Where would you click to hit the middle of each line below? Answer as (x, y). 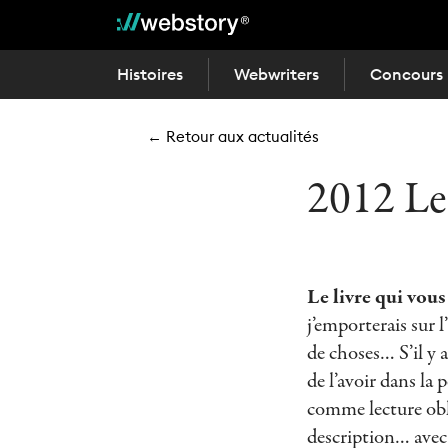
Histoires (150, 74)
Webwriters (276, 74)
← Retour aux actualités (233, 136)
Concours (406, 74)
